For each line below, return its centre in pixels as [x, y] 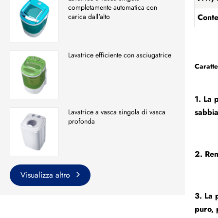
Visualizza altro [46, 175]
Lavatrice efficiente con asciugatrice [120, 55]
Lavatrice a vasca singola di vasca [117, 112]
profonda [82, 121]
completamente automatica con [113, 8]
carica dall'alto [89, 17]
